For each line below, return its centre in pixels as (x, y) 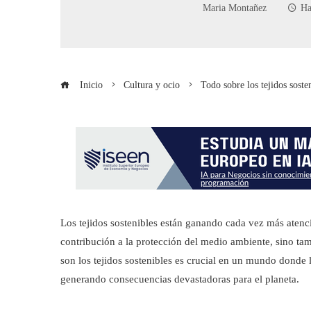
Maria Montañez (235, 8)
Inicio (90, 85)
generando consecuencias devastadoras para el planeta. (180, 279)
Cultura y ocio (152, 85)
